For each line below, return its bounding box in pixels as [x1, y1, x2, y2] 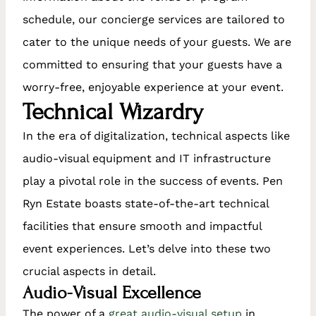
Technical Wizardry [23, 97, 203, 126]
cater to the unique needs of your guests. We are [23, 35, 291, 49]
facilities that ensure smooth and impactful [23, 219, 262, 233]
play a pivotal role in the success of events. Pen [23, 174, 283, 188]
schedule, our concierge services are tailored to [23, 12, 285, 26]
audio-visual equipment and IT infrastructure [23, 151, 271, 165]
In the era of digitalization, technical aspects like [23, 128, 290, 142]
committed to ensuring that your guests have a [23, 57, 282, 71]
